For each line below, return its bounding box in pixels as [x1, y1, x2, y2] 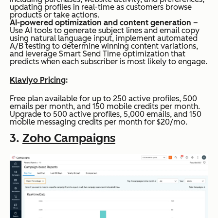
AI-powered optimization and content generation [10, 18, 191, 27]
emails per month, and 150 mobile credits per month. [10, 101, 200, 111]
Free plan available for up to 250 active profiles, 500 [10, 93, 197, 103]
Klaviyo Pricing [10, 75, 66, 85]
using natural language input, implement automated [10, 33, 198, 43]
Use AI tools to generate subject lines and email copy [10, 25, 200, 35]
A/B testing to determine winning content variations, [10, 41, 198, 51]
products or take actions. [10, 10, 99, 19]
